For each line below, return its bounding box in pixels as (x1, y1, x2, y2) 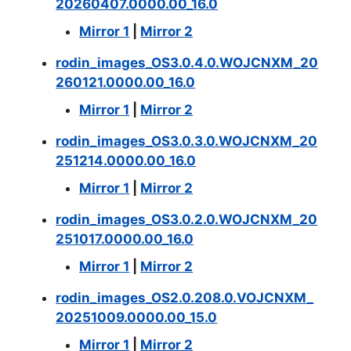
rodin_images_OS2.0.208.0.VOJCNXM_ (56, 289, 314, 306)
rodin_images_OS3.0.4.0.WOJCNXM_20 (56, 54, 319, 71)
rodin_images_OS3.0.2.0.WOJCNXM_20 (56, 211, 318, 227)
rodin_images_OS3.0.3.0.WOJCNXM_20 (56, 132, 318, 149)
